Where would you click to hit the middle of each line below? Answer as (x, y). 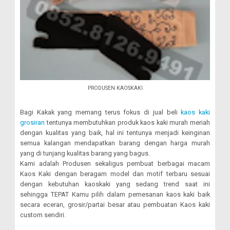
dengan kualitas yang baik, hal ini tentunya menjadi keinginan (115, 132)
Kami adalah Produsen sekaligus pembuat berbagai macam (115, 163)
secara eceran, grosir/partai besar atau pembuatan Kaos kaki (115, 204)
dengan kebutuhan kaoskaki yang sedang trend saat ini (115, 184)
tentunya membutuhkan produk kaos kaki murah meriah (127, 122)
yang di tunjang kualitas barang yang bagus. (85, 153)
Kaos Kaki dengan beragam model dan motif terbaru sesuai (115, 174)
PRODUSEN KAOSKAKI (115, 88)
